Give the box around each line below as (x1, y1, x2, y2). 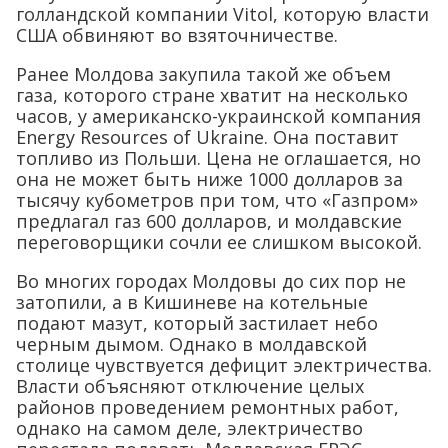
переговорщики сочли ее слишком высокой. (16, 229, 422, 254)
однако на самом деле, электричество (16, 415, 363, 440)
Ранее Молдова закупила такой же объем (16, 61, 391, 86)
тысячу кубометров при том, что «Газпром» (16, 187, 418, 212)
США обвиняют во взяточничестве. (16, 22, 338, 47)
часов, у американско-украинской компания (16, 103, 421, 128)
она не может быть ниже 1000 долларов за (16, 166, 403, 191)
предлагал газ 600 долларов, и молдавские (16, 208, 402, 233)
